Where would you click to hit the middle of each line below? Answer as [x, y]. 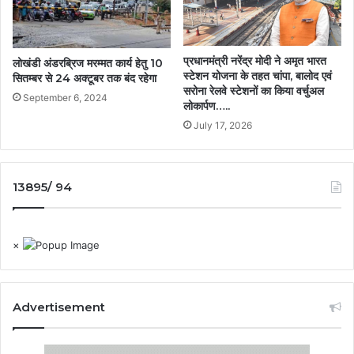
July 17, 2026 [223, 125]
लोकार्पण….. [207, 105]
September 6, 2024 [65, 98]
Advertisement [59, 307]
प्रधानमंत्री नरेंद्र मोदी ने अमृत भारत [255, 60]
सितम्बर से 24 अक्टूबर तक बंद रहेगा [85, 78]
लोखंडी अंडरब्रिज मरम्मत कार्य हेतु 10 [88, 63]
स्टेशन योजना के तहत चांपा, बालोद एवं [258, 75]
